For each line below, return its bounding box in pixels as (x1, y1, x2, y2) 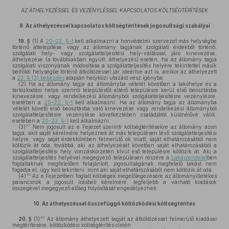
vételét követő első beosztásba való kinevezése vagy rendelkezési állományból (12, 105, 217, 111)
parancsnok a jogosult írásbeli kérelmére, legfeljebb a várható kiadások (12, 179, 217, 185)
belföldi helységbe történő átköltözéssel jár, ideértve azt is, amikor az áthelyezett (12, 68, 217, 75)
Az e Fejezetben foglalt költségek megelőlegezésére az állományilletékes (31, 173, 217, 179)
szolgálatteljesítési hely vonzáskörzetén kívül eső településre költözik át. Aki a (12, 148, 217, 154)
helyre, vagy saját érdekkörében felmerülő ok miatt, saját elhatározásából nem (12, 136, 217, 142)
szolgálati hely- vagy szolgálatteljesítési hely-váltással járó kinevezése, (12, 50, 217, 56)
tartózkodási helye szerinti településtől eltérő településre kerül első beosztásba (12, 87, 217, 93)
